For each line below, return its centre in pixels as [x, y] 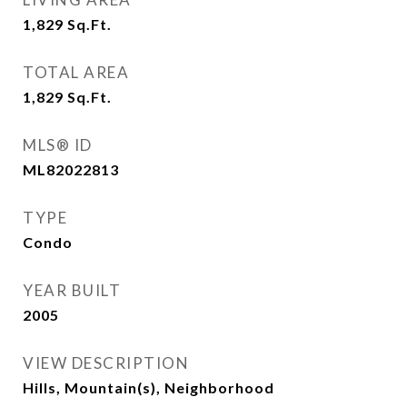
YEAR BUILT [72, 290]
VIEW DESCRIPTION [106, 363]
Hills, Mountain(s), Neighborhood [149, 387]
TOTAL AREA [76, 72]
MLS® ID [58, 145]
